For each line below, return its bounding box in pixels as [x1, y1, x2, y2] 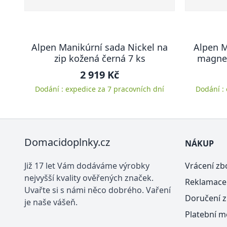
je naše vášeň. [24, 197, 78, 208]
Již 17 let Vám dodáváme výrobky [24, 160, 149, 171]
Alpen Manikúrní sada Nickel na [31, 41, 168, 53]
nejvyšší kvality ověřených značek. [24, 172, 154, 183]
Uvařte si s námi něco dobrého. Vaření [24, 184, 171, 196]
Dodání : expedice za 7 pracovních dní [35, 84, 164, 94]
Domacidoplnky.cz [24, 135, 110, 149]
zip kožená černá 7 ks [54, 52, 145, 64]
